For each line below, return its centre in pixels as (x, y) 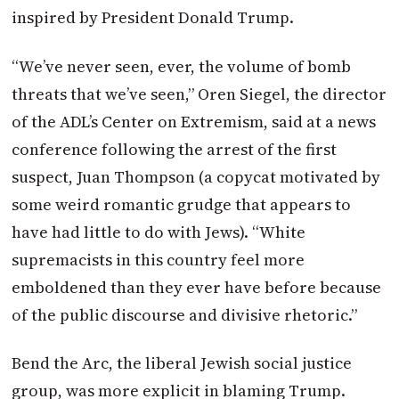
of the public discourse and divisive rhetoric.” (185, 314)
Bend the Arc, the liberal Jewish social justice (182, 363)
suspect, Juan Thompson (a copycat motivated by (196, 176)
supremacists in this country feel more (159, 259)
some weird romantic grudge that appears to (182, 204)
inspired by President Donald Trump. (153, 18)
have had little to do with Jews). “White (159, 232)
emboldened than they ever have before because (197, 287)
